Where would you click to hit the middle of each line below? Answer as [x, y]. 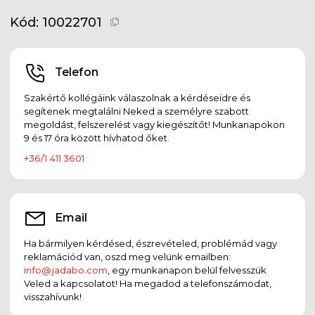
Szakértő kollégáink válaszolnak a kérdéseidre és [137, 97]
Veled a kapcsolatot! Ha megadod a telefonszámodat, [148, 283]
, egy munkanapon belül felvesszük [187, 270]
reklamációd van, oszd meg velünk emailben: [127, 256]
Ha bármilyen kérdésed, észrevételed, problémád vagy [150, 243]
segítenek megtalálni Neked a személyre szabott [136, 111]
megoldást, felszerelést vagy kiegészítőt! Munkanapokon [154, 124]
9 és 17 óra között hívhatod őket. [97, 137]
